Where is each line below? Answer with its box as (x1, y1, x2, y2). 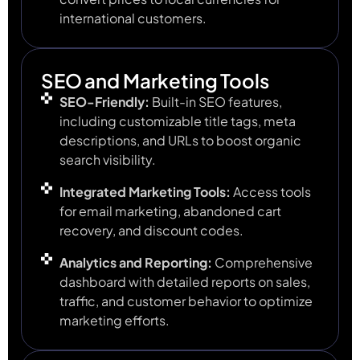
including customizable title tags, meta (59, 112, 296, 130)
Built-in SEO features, (149, 93, 282, 111)
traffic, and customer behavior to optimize (59, 292, 313, 310)
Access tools (230, 183, 311, 201)
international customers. (59, 10, 207, 27)
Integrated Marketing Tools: (59, 183, 231, 201)
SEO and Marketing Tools (41, 68, 269, 93)
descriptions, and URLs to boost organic (59, 132, 301, 149)
